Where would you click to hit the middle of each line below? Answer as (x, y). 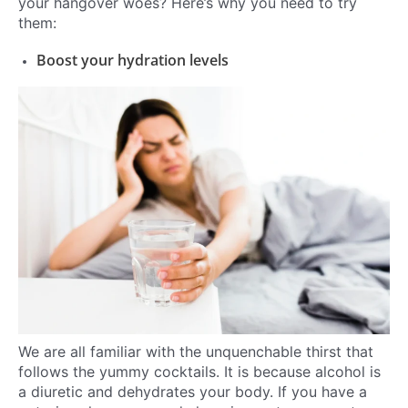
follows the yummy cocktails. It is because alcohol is (199, 372)
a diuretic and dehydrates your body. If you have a (193, 392)
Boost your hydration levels (133, 60)
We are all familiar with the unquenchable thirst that (196, 352)
